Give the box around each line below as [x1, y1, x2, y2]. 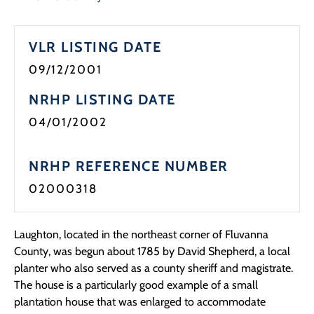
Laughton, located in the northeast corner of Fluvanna [14, 228, 268, 242]
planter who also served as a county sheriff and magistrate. [14, 261, 293, 275]
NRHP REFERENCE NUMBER [29, 158, 228, 175]
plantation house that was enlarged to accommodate [14, 295, 266, 309]
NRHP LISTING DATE [29, 91, 176, 109]
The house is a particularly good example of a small [14, 278, 258, 292]
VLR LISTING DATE [29, 39, 161, 56]
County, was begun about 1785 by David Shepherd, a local [14, 245, 290, 259]
